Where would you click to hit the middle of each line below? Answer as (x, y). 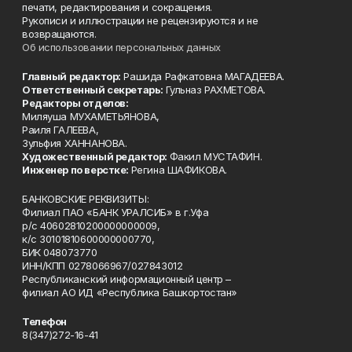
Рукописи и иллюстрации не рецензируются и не (140, 20)
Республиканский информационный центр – (128, 279)
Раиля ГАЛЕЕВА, (60, 130)
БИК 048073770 (61, 252)
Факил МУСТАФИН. (216, 156)
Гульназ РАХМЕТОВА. (215, 90)
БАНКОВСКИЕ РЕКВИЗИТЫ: (86, 199)
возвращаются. (61, 34)
